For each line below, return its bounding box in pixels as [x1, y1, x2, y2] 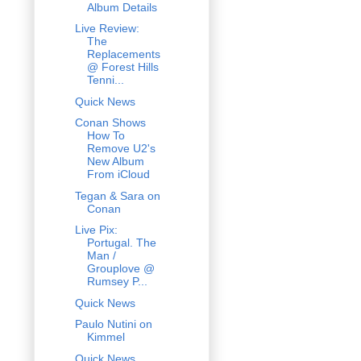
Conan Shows [74, 116, 146, 130]
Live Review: [74, 22, 139, 35]
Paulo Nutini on [74, 317, 152, 331]
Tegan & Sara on [74, 189, 160, 202]
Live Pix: [74, 223, 118, 237]
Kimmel [86, 330, 125, 344]
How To [86, 129, 125, 143]
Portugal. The [86, 236, 156, 250]
